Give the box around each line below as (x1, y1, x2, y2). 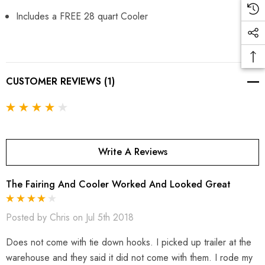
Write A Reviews (98, 145, 167, 159)
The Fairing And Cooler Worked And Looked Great (6, 177, 231, 191)
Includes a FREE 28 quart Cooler (16, 9, 148, 23)
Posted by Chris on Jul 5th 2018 (6, 211, 134, 224)
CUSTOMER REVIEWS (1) (6, 75, 115, 88)
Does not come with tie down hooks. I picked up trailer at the (6, 235, 251, 249)
